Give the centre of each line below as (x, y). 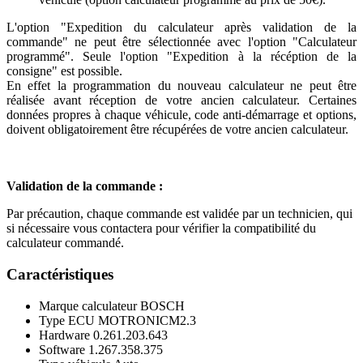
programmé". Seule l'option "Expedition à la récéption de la (181, 57)
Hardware (64, 335)
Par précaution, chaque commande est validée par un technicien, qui (179, 214)
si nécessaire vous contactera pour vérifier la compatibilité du (161, 228)
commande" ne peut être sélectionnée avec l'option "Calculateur (181, 42)
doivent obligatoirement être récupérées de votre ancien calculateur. (177, 130)
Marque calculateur (88, 305)
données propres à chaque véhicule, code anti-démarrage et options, (181, 115)
